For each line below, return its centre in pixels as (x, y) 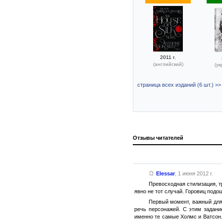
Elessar (165, 173)
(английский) (168, 64)
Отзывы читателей (158, 138)
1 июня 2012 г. (195, 173)
